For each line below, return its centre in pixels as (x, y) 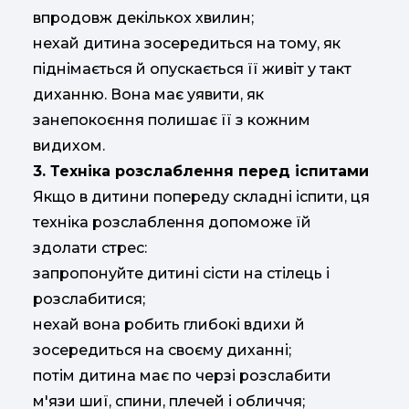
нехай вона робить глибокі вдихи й (169, 325)
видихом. (69, 146)
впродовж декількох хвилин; (143, 18)
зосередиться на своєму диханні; (162, 351)
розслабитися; (89, 299)
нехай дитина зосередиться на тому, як (187, 44)
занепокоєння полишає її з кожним (172, 121)
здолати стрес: (90, 248)
